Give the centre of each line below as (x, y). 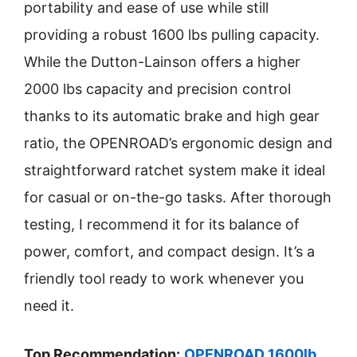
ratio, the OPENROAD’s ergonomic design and (178, 143)
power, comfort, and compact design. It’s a (169, 251)
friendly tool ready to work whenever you (164, 279)
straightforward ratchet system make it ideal (175, 170)
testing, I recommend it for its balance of (162, 224)
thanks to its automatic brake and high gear (172, 116)
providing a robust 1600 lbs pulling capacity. (172, 35)
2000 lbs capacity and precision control (157, 89)
